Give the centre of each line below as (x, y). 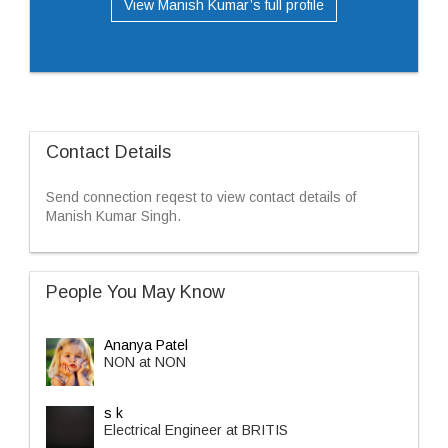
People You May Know (135, 292)
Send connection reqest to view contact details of (201, 197)
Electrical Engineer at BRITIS (196, 430)
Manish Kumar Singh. (113, 216)
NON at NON (145, 362)
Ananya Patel (146, 345)
